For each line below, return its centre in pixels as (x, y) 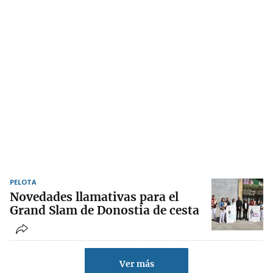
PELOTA (23, 182)
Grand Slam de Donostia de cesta (105, 211)
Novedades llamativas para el (94, 197)
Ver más (136, 264)
